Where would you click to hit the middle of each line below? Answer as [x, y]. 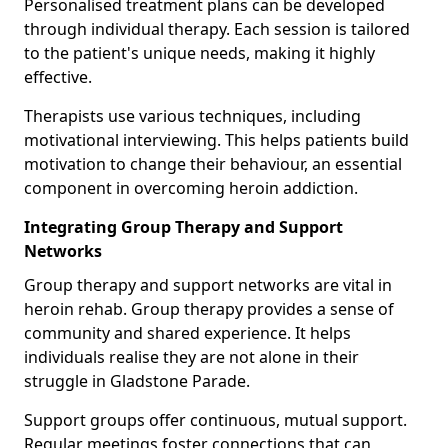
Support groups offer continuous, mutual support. [215, 419]
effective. [58, 76]
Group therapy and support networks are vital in [208, 284]
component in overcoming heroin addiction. [191, 187]
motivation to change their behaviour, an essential [213, 163]
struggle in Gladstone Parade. [137, 380]
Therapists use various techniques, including [192, 115]
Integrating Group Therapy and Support [183, 226]
